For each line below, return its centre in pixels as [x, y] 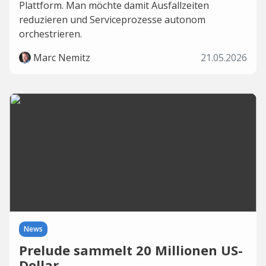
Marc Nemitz [62, 58]
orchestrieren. [50, 34]
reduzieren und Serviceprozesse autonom [112, 20]
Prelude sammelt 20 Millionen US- [131, 250]
